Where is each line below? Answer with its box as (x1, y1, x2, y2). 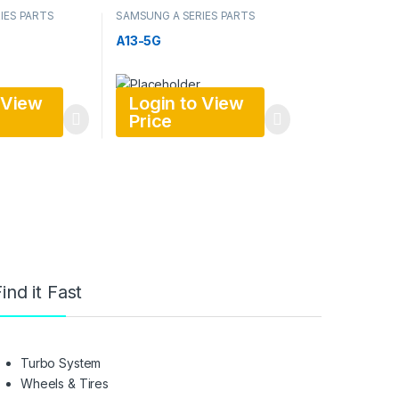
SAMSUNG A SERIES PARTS (115, 9, 256, 23)
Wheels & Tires (20, 376, 110, 392)
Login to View (128, 93, 245, 115)
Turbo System (20, 355, 102, 371)
